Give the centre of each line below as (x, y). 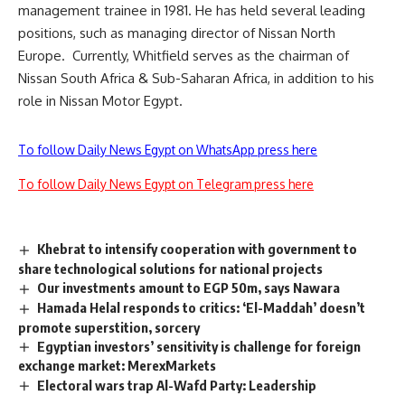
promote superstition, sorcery (109, 327)
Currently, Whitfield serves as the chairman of (211, 56)
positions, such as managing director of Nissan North (177, 33)
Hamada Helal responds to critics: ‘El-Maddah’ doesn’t (202, 307)
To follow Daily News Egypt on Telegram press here (166, 184)
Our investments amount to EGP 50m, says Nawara (189, 287)
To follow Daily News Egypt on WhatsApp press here (168, 150)
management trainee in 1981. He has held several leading (192, 10)
